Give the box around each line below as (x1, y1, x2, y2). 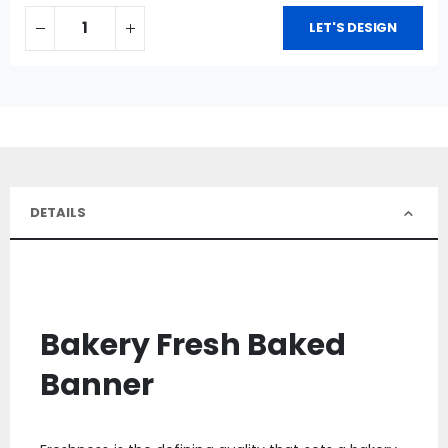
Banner (39, 364, 154, 407)
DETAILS (30, 202, 86, 222)
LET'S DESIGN (309, 17, 397, 37)
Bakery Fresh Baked (39, 324, 346, 367)
